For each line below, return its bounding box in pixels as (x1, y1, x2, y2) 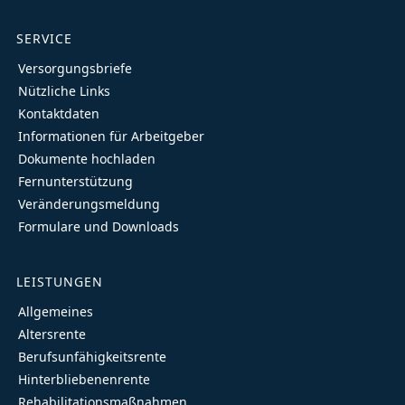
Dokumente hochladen (18, 150, 155, 167)
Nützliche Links (18, 82, 110, 99)
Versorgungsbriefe (18, 60, 132, 77)
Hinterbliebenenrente (18, 371, 150, 388)
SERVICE (16, 30, 72, 47)
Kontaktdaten (18, 105, 99, 122)
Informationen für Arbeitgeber (18, 127, 204, 145)
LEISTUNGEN (16, 273, 103, 290)
